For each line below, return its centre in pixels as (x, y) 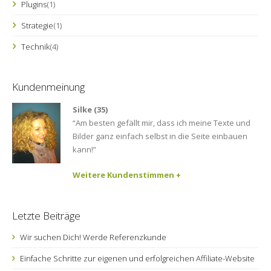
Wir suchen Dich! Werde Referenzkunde (92, 237)
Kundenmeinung (48, 87)
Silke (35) (90, 109)
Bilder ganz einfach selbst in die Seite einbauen (160, 136)
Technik (35, 47)
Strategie (37, 25)
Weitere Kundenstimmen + (127, 175)
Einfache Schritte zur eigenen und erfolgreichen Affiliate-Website (136, 258)
